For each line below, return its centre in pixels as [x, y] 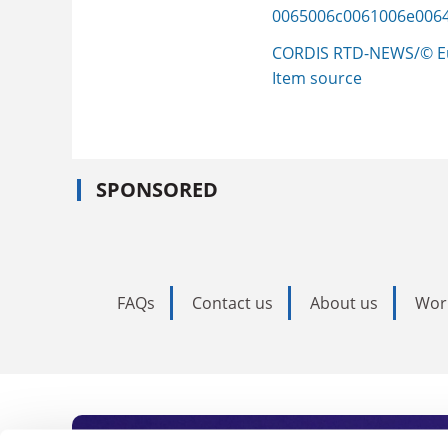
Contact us [232, 302]
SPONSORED [157, 189]
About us [344, 302]
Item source [317, 78]
